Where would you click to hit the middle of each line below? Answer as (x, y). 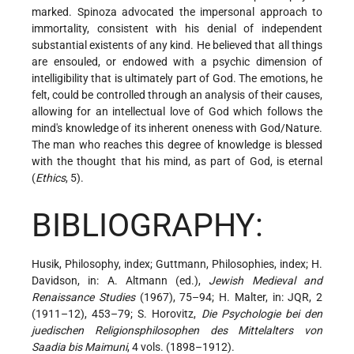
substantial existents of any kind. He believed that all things (177, 45)
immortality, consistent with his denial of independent (177, 28)
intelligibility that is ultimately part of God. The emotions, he (177, 78)
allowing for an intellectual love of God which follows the (177, 111)
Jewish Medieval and (266, 280)
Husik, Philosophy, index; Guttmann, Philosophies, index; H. (177, 264)
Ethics (51, 177)
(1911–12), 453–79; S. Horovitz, (117, 313)
